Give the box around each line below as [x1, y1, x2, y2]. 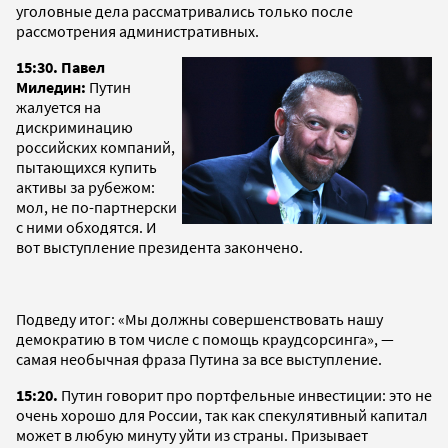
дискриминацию [16, 116, 133, 137]
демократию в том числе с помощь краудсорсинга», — [16, 328, 394, 349]
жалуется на [16, 96, 101, 117]
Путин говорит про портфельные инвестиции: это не [61, 384, 432, 405]
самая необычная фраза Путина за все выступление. [16, 348, 382, 369]
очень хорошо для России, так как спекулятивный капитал [16, 404, 428, 425]
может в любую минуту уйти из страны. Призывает [16, 424, 368, 445]
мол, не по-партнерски [16, 196, 177, 217]
